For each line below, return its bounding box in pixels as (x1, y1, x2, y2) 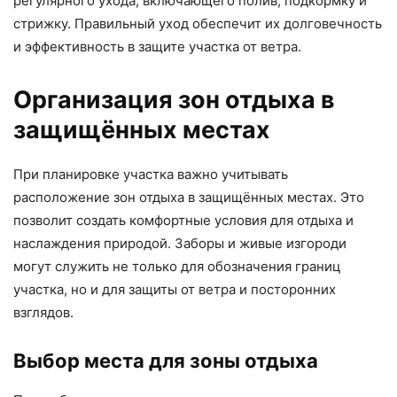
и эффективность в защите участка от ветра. (13, 38, 301, 56)
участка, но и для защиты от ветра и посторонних (13, 281, 336, 299)
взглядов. (13, 304, 74, 322)
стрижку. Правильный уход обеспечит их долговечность (13, 15, 382, 33)
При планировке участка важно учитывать (13, 166, 288, 183)
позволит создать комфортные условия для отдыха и (13, 212, 354, 230)
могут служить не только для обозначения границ (13, 258, 341, 276)
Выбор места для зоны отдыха (13, 349, 318, 373)
